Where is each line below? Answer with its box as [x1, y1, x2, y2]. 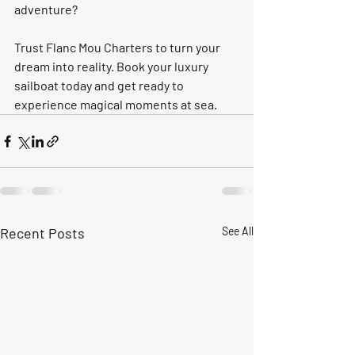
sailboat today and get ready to [14, 78, 186, 93]
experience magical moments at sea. [14, 97, 217, 112]
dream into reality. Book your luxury [14, 59, 211, 74]
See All [222, 224, 254, 238]
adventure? [14, 2, 80, 17]
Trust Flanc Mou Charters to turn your [14, 40, 223, 55]
